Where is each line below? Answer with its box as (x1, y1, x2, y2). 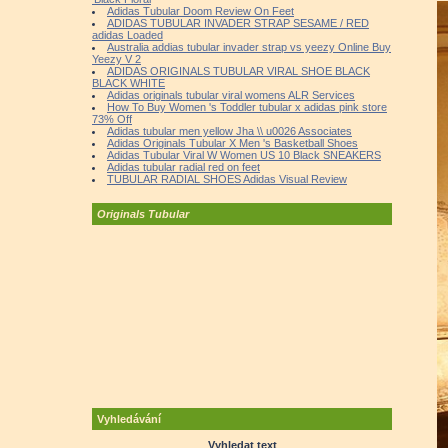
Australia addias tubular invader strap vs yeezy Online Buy (107, 41, 391, 53)
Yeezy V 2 (92, 53, 141, 65)
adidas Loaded (92, 29, 163, 41)
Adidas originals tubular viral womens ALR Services (107, 89, 355, 101)
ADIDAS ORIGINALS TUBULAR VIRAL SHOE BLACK (107, 65, 370, 77)
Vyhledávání (97, 413, 161, 425)
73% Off (92, 113, 132, 125)
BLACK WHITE (92, 77, 165, 89)
